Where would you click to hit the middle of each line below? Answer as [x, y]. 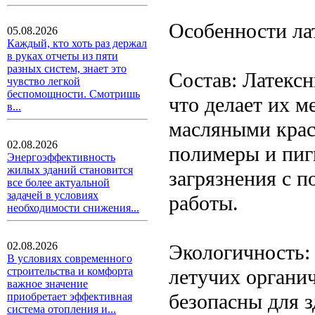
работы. [204, 203]
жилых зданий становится [70, 170]
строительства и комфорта [70, 271]
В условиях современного [70, 258]
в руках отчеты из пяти [63, 56]
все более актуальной [58, 182]
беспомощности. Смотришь [73, 94]
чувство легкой [44, 81]
